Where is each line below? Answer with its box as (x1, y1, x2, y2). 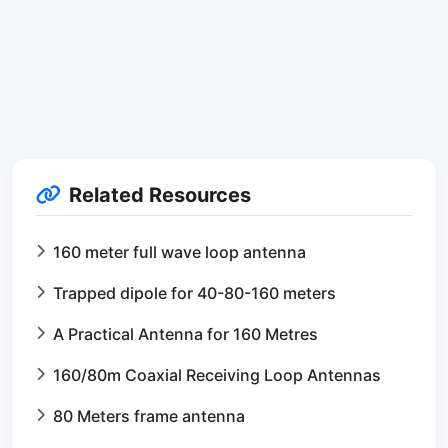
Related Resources (69, 183, 251, 208)
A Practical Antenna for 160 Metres (53, 324, 318, 345)
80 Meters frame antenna (53, 406, 245, 427)
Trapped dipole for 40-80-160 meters (53, 283, 336, 304)
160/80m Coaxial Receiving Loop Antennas (53, 365, 381, 386)
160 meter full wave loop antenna (53, 242, 306, 263)
